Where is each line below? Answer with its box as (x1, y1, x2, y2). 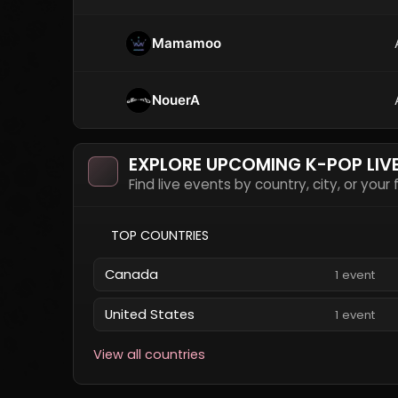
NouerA (152, 91, 200, 108)
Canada (105, 266, 158, 283)
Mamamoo (152, 34, 221, 52)
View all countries (93, 346, 205, 363)
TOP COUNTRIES (111, 227, 209, 244)
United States (105, 306, 195, 323)
